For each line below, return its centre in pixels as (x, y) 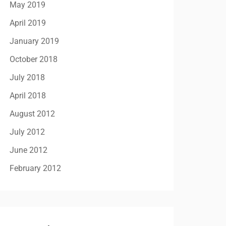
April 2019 (27, 23)
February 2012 (35, 168)
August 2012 (32, 114)
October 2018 (33, 59)
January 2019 (34, 41)
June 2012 (28, 150)
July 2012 (27, 132)
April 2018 (27, 96)
